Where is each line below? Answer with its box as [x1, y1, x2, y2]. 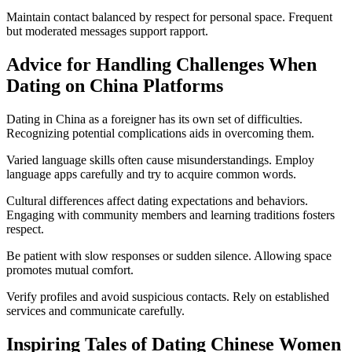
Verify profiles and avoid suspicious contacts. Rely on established [6, 289, 329, 303]
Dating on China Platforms [6, 75, 223, 96]
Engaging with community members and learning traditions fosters [6, 207, 335, 222]
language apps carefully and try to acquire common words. [6, 167, 296, 181]
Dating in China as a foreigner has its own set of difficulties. [6, 112, 302, 126]
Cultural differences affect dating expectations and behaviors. [6, 193, 308, 207]
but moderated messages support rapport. [6, 24, 208, 38]
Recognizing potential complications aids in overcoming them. [6, 126, 314, 140]
